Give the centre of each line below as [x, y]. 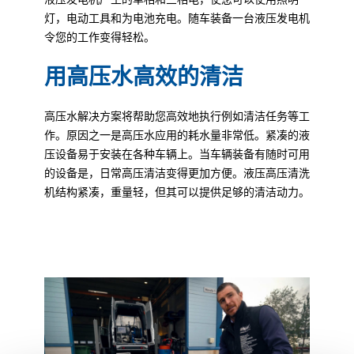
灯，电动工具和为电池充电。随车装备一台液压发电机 [177, 17]
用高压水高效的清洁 [144, 76]
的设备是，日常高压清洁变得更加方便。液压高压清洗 [177, 172]
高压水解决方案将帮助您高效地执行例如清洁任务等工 [177, 115]
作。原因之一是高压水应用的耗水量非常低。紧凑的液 [177, 134]
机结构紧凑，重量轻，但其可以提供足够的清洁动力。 [177, 191]
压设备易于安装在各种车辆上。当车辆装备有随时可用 [177, 153]
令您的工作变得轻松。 [100, 36]
